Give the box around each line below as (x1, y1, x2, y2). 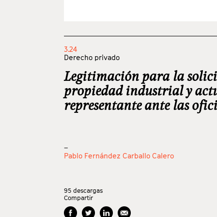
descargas (73, 186, 103, 195)
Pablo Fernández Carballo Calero (64, 151, 174, 160)
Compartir (64, 194, 93, 202)
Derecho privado (64, 52, 120, 62)
